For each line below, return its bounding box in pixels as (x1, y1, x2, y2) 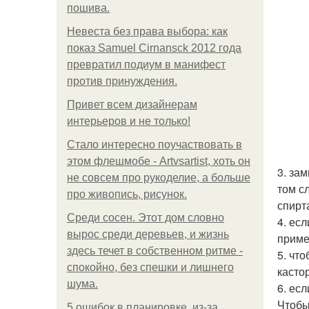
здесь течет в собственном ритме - (67, 245, 243, 257)
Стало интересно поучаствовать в (67, 139, 242, 150)
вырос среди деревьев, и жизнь (67, 228, 229, 240)
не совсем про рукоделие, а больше (67, 172, 250, 183)
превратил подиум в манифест (67, 59, 226, 70)
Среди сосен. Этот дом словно (67, 212, 224, 223)
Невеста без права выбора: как (67, 26, 228, 37)
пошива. (67, 2, 110, 14)
